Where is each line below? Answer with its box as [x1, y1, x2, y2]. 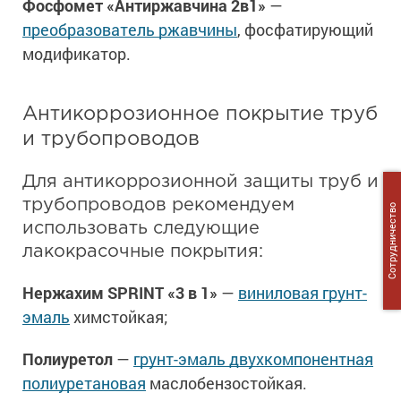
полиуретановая [22, 372, 146, 395]
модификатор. [22, 43, 131, 65]
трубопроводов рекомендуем [22, 197, 294, 214]
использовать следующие [22, 220, 260, 237]
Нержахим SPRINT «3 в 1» [22, 282, 218, 304]
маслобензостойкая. [146, 372, 307, 395]
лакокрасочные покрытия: [22, 243, 263, 260]
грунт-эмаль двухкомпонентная [133, 348, 373, 371]
